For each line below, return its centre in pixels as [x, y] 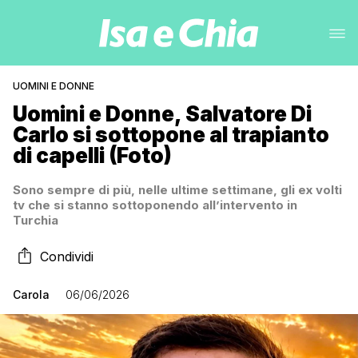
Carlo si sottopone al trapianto [171, 135]
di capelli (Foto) [92, 155]
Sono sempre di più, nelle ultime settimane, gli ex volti [177, 190]
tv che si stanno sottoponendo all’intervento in [155, 205]
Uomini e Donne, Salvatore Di [162, 114]
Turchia [36, 220]
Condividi [67, 257]
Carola [31, 294]
